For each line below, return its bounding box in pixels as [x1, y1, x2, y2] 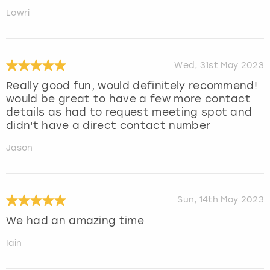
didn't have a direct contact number [6, 119, 211, 132]
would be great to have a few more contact [6, 93, 251, 105]
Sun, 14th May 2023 [177, 195, 264, 206]
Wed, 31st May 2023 [174, 60, 264, 71]
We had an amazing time [6, 215, 145, 227]
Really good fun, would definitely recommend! [6, 80, 258, 92]
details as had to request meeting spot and [6, 106, 253, 119]
